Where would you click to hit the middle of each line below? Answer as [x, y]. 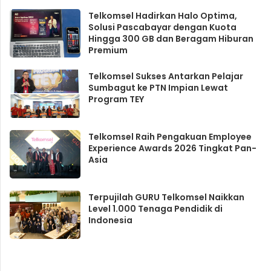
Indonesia [110, 220]
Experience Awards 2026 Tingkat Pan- [172, 149]
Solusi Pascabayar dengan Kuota [162, 28]
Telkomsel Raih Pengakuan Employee [170, 137]
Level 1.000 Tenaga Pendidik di [155, 209]
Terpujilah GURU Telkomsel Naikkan [166, 198]
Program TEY [116, 100]
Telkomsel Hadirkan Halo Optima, [162, 16]
